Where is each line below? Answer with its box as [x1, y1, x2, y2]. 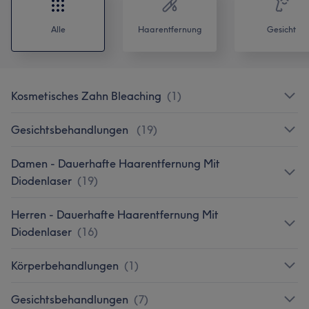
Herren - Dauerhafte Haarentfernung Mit [11, 207, 219, 221]
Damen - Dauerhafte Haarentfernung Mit [11, 156, 220, 170]
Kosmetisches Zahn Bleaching [11, 88, 161, 103]
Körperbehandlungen [11, 258, 119, 272]
